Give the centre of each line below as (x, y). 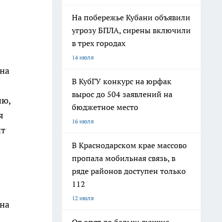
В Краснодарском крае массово (129, 145)
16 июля (83, 121)
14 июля (83, 57)
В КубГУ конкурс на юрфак (122, 81)
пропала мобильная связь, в (124, 158)
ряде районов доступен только (129, 171)
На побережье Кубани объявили (131, 17)
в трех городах (99, 43)
